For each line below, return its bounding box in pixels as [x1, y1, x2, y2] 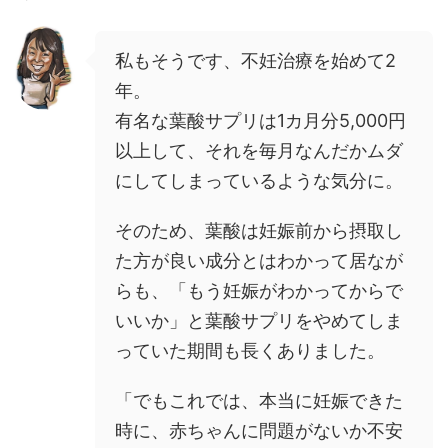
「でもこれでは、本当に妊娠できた [115, 390, 403, 412]
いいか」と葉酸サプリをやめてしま [115, 310, 403, 332]
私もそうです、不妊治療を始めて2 [115, 50, 396, 72]
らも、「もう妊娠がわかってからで [115, 280, 403, 302]
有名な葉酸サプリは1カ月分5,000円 [115, 110, 406, 132]
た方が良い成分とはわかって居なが [115, 250, 403, 272]
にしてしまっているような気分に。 [115, 170, 403, 192]
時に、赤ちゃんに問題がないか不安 [115, 420, 403, 442]
